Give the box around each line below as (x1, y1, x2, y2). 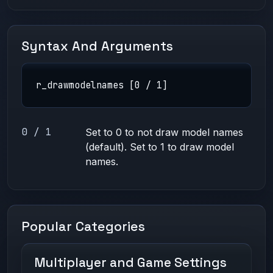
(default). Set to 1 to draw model (85, 141, 235, 154)
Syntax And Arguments (21, 38, 174, 55)
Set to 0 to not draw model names (85, 126, 244, 139)
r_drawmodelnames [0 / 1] (35, 79, 168, 91)
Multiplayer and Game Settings (34, 254, 227, 271)
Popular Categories (21, 218, 146, 235)
